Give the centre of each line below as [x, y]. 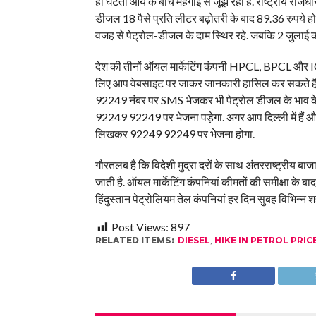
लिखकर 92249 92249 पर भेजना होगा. [175, 134]
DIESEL [194, 241]
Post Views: [140, 227]
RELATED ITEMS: [134, 241]
